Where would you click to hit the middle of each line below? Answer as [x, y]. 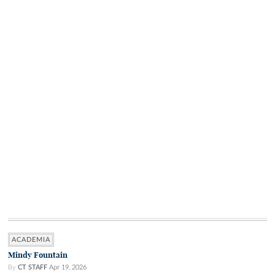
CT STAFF [33, 268]
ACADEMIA [31, 240]
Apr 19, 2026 [68, 268]
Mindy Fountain [38, 255]
